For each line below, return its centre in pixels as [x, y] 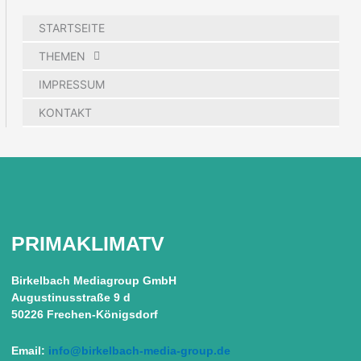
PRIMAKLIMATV [87, 244]
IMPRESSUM [72, 84]
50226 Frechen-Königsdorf [84, 315]
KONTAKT [66, 112]
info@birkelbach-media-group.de [139, 351]
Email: [29, 351]
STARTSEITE [72, 27]
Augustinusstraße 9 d [71, 298]
